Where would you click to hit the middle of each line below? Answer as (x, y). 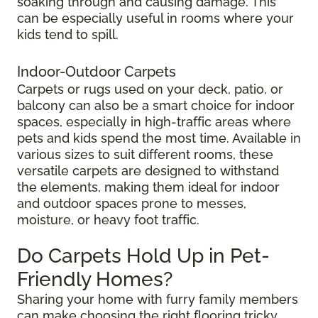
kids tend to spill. (68, 35)
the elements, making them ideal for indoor (148, 187)
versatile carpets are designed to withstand (148, 171)
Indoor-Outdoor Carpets (97, 72)
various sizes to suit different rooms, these (145, 155)
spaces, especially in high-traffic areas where (154, 122)
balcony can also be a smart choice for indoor (156, 106)
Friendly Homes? (95, 280)
